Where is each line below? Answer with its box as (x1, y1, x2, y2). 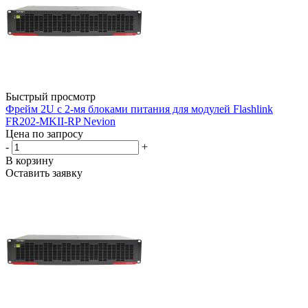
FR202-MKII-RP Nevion (5, 115, 115, 127)
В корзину (5, 154, 54, 166)
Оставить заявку (5, 166, 82, 179)
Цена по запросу (5, 127, 83, 140)
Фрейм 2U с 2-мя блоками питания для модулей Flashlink (5, 102, 273, 115)
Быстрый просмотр (5, 90, 96, 102)
